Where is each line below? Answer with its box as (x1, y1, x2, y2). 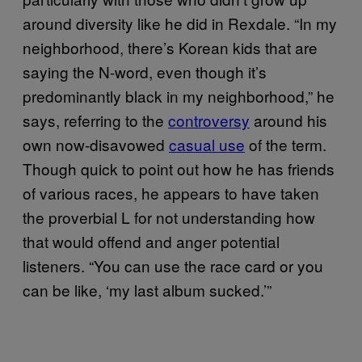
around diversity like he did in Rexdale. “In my (23, 11, 337, 34)
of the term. (245, 133, 326, 155)
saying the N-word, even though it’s (23, 60, 267, 82)
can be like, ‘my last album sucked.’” (23, 278, 271, 301)
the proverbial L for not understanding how (23, 205, 315, 228)
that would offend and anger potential (23, 229, 280, 252)
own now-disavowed (23, 133, 169, 155)
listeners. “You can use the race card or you (23, 254, 323, 276)
